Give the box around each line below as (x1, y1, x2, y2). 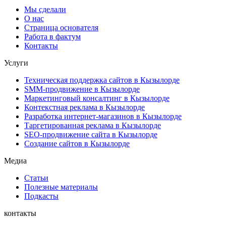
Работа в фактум (24, 32, 81, 41)
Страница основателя (24, 23, 98, 32)
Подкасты (24, 191, 59, 200)
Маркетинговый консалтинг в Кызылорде (24, 93, 169, 102)
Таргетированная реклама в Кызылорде (24, 121, 161, 130)
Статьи (24, 173, 48, 182)
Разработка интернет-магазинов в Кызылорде (24, 111, 182, 121)
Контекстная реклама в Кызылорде (24, 102, 145, 111)
